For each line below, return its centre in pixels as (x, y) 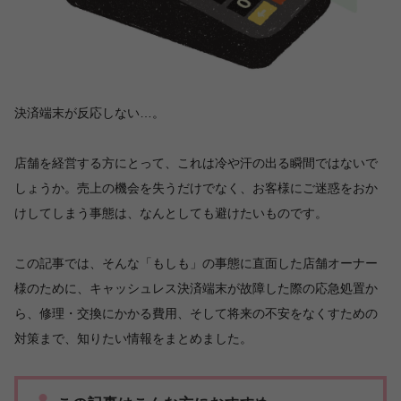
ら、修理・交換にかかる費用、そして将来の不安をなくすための (196, 313)
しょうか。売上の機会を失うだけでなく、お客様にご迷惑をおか (196, 188)
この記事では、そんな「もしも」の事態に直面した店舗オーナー (196, 263)
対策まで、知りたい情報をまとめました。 (133, 338)
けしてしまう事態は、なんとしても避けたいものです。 (171, 213)
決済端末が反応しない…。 (90, 113)
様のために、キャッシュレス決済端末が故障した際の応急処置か (196, 288)
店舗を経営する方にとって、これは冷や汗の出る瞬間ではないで (196, 163)
